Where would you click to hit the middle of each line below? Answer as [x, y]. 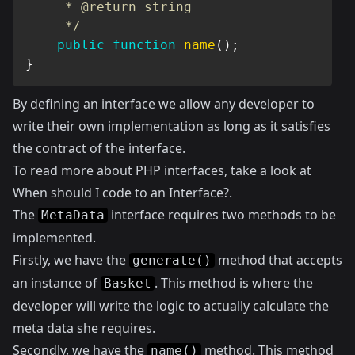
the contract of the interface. [99, 148]
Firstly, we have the [71, 260]
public [81, 45]
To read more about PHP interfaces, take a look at [162, 170]
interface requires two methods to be [222, 215]
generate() [172, 260]
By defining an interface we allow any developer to [164, 104]
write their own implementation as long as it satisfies [172, 126]
